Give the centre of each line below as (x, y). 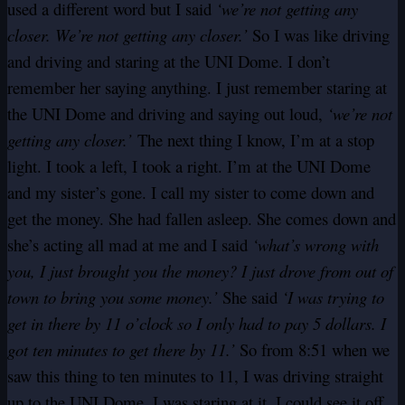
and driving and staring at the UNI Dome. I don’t (169, 61)
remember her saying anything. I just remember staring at (197, 88)
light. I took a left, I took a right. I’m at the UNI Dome (189, 166)
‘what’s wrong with (316, 245)
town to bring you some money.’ (113, 297)
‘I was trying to (333, 297)
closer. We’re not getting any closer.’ (127, 35)
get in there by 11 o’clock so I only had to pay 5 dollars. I (197, 324)
